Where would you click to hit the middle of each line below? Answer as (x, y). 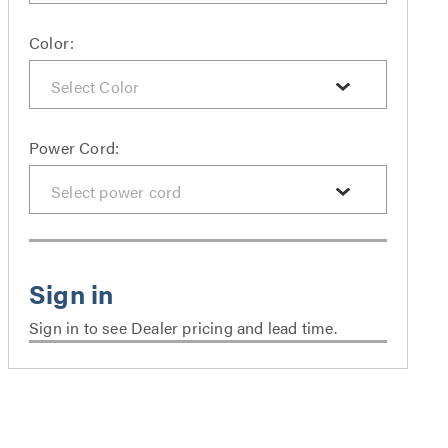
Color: (52, 42)
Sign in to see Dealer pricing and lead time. (183, 327)
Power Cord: (74, 147)
